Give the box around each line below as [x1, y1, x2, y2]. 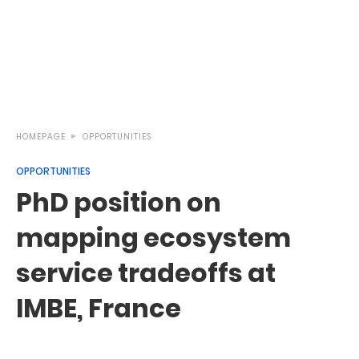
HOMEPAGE [16, 131, 66, 143]
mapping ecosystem [16, 220, 291, 256]
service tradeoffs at [16, 255, 276, 291]
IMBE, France [16, 290, 181, 326]
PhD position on [16, 184, 221, 220]
